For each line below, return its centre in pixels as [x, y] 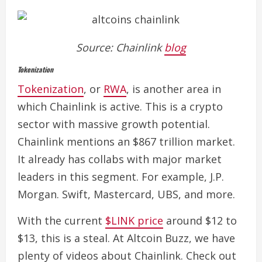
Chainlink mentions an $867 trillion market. [126, 142]
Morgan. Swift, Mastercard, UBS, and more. [126, 194]
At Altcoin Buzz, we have [174, 238]
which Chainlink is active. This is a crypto [120, 107]
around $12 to [200, 221]
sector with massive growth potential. [114, 124]
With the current [61, 221]
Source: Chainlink [120, 48]
